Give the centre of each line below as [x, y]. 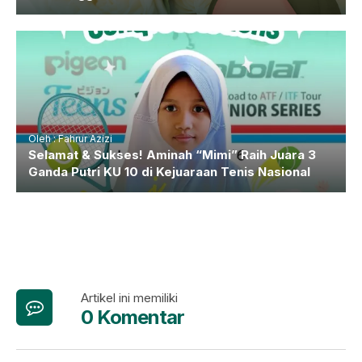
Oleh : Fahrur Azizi [70, 139]
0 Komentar [133, 318]
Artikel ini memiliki [129, 298]
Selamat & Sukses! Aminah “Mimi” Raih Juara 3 [172, 155]
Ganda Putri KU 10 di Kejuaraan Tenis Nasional [169, 172]
